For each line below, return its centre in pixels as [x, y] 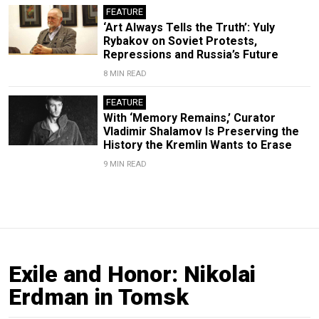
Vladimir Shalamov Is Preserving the [201, 131]
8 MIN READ [125, 73]
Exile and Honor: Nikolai [132, 274]
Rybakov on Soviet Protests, [180, 41]
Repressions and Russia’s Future [190, 54]
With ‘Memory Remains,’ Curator [189, 117]
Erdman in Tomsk [99, 297]
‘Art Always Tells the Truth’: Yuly [189, 27]
